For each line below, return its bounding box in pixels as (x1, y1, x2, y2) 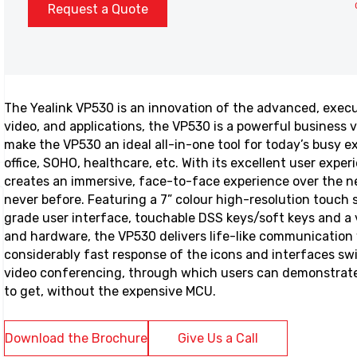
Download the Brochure (5, 330, 147, 346)
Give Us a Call (178, 330, 258, 346)
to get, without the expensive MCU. (4, 284, 216, 300)
